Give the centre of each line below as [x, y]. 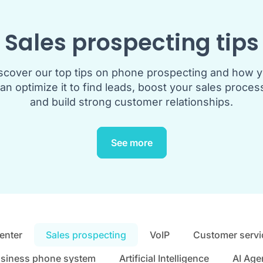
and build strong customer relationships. [131, 102]
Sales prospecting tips [131, 43]
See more [131, 143]
